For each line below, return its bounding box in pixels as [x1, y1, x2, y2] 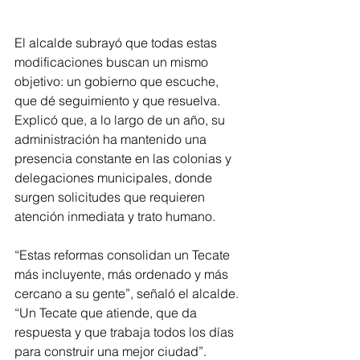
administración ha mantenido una [14, 130, 210, 147]
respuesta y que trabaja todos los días [14, 323, 237, 340]
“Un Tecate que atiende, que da [14, 304, 200, 321]
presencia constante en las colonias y [14, 149, 235, 166]
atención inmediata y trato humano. [14, 207, 215, 224]
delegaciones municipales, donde [14, 169, 215, 186]
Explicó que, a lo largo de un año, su [14, 111, 228, 128]
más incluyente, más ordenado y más [14, 265, 231, 282]
